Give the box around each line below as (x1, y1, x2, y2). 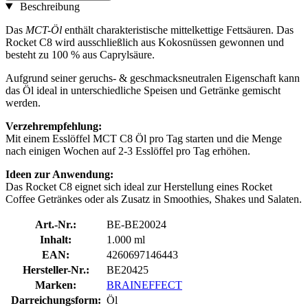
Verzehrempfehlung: (5, 120, 102, 132)
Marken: (35, 278, 76, 291)
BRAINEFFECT (107, 278, 182, 291)
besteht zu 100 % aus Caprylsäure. (5, 48, 155, 60)
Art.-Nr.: (35, 218, 76, 230)
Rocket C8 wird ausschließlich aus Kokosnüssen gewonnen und (5, 36, 284, 48)
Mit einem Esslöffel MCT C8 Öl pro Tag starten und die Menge (5, 132, 282, 144)
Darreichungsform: (10, 294, 101, 306)
